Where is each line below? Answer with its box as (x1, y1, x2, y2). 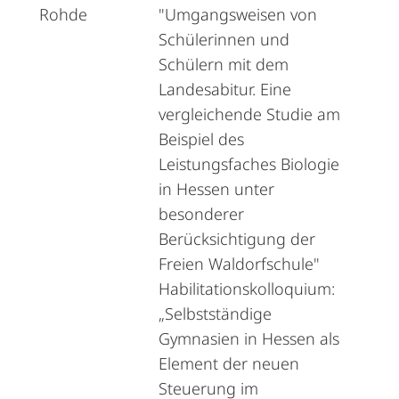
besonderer (159, 203, 244, 224)
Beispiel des (159, 128, 244, 150)
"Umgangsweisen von (159, 4, 317, 25)
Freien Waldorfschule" (159, 253, 320, 274)
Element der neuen (159, 353, 299, 374)
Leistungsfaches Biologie (159, 153, 339, 175)
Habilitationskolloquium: (159, 278, 335, 299)
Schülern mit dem (159, 53, 289, 75)
